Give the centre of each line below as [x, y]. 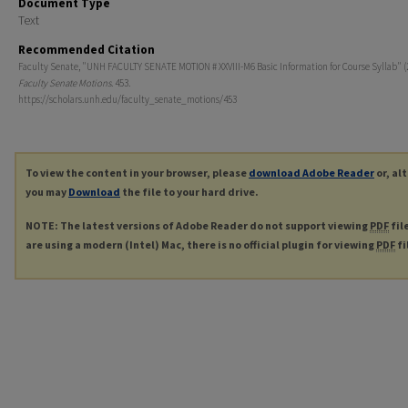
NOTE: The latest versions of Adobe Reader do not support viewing [198, 225]
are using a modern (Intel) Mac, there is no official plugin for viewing [201, 244]
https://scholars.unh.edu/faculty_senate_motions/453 [127, 99]
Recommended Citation [87, 50]
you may [47, 192]
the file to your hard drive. [189, 192]
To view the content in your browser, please [137, 173]
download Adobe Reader [311, 173]
